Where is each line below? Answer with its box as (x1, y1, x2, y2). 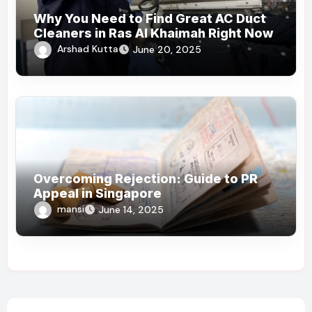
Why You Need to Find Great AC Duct (33, 11, 267, 26)
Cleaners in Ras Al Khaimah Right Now (33, 26, 274, 41)
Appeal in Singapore (33, 186, 162, 201)
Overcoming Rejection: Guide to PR (33, 171, 258, 187)
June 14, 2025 (99, 203, 164, 217)
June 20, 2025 (133, 43, 202, 56)
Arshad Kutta (57, 42, 119, 56)
